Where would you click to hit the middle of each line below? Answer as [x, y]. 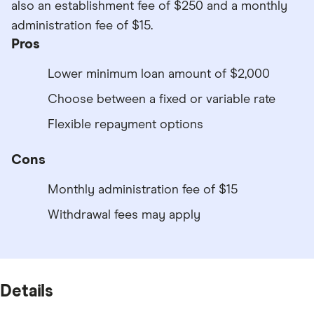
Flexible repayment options [125, 124]
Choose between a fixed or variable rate [162, 99]
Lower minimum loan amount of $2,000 [159, 74]
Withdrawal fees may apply [124, 215]
